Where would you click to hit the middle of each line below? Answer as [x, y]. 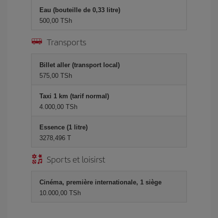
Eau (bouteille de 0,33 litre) [80, 10]
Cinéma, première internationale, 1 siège [100, 182]
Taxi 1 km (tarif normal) [74, 96]
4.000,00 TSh [58, 107]
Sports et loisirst [76, 159]
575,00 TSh [56, 76]
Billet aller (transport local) [80, 65]
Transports [66, 42]
